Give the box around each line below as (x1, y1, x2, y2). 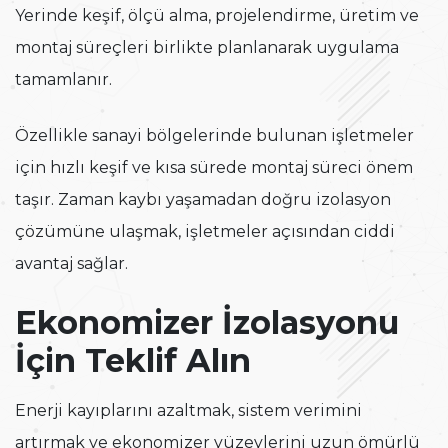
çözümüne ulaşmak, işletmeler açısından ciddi (15, 222, 395, 242)
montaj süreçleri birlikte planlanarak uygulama (15, 38, 399, 58)
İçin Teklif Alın (15, 341, 251, 381)
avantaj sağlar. (15, 254, 128, 274)
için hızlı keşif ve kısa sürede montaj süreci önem (15, 158, 413, 178)
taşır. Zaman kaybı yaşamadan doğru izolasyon (15, 190, 391, 210)
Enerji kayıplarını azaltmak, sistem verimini (15, 401, 362, 421)
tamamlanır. (15, 70, 112, 90)
